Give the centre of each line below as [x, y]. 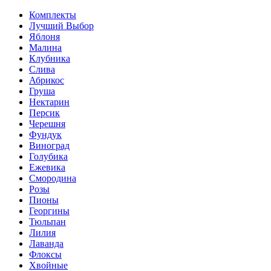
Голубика [48, 156]
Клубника [50, 58]
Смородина [53, 178]
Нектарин [49, 102]
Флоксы [45, 254]
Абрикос [47, 80]
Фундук [45, 134]
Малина [45, 47]
